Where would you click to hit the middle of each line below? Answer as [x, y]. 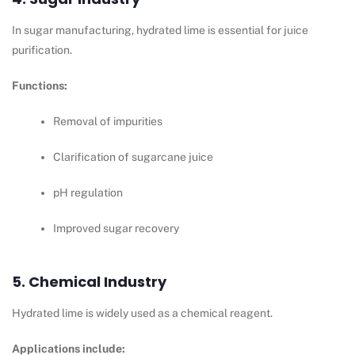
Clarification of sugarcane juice [134, 157]
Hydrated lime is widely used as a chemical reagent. [142, 313]
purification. [42, 50]
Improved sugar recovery [116, 229]
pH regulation [88, 193]
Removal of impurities [108, 122]
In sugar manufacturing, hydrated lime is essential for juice [160, 31]
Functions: [40, 86]
